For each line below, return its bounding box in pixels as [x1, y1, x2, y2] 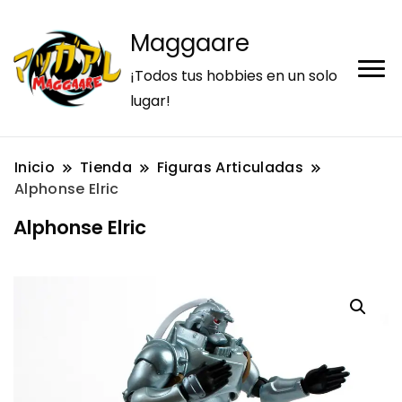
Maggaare [130, 27, 249, 59]
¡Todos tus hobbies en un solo [130, 66, 337, 86]
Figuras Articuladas [156, 157, 303, 178]
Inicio [14, 157, 55, 178]
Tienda [79, 157, 132, 178]
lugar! [130, 91, 170, 111]
